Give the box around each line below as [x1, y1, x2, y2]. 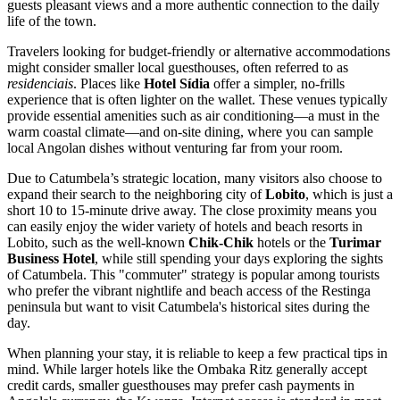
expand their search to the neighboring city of [7, 186, 265, 202]
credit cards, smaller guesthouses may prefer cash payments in [7, 377, 354, 393]
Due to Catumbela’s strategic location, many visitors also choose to [7, 170, 382, 186]
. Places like [73, 75, 144, 91]
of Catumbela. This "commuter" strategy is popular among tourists [7, 266, 379, 282]
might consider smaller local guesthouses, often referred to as [7, 59, 348, 75]
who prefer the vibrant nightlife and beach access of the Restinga [7, 282, 371, 298]
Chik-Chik [188, 234, 254, 250]
